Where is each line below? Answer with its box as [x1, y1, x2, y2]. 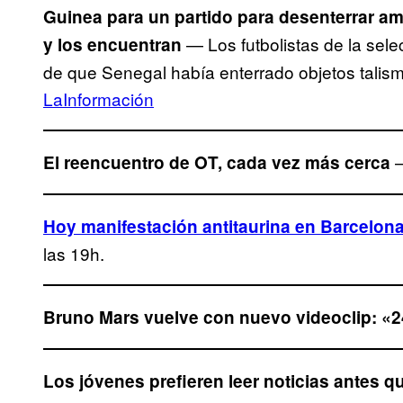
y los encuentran [43, 31, 186, 57]
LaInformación [43, 85, 154, 111]
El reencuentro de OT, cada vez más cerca [43, 149, 390, 175]
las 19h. [43, 240, 104, 265]
